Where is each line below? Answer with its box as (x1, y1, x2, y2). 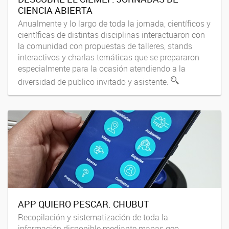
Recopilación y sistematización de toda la (18, 212, 168, 223)
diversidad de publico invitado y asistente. (18, 76, 171, 88)
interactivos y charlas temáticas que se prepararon (18, 52, 199, 63)
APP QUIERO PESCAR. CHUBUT (18, 197, 149, 210)
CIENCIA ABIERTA (18, 4, 93, 16)
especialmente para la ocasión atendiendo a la (18, 63, 186, 75)
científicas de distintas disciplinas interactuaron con (18, 29, 205, 41)
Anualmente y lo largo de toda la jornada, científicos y (18, 18, 211, 30)
